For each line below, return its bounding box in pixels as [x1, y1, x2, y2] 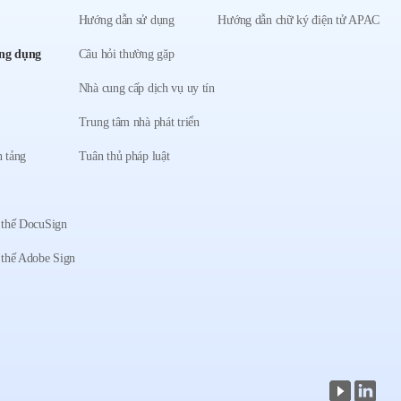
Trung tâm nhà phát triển [78, 115, 200, 129]
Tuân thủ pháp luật [78, 149, 170, 163]
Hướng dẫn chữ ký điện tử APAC [218, 13, 380, 27]
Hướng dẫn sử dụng [78, 13, 175, 27]
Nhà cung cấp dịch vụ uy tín [78, 81, 215, 95]
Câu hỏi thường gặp [78, 47, 175, 61]
